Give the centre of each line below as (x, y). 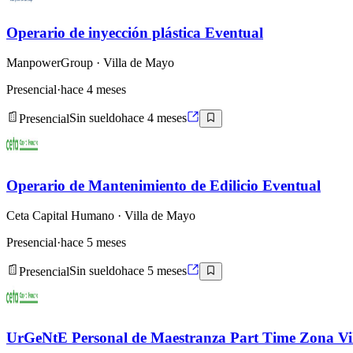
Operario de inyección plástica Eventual (135, 32)
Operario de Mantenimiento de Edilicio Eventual (163, 185)
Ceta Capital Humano (60, 216)
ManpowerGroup (50, 63)
